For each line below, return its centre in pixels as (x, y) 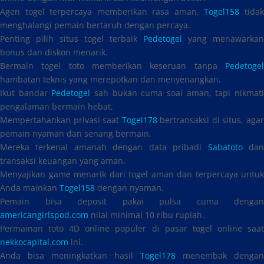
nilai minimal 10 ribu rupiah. (146, 215)
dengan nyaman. (129, 188)
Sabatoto (225, 147)
